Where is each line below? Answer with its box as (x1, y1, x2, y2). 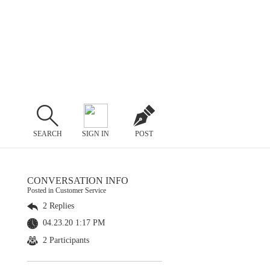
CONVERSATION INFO (27, 175, 128, 186)
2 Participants (40, 235, 89, 245)
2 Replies (40, 201, 74, 210)
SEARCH (33, 129, 62, 138)
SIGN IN (82, 129, 110, 138)
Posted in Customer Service (27, 186, 106, 195)
